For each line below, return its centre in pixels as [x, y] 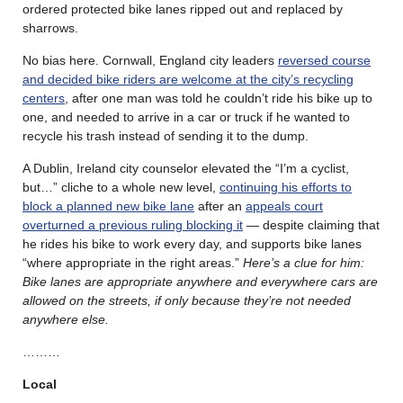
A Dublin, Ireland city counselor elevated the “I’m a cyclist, [186, 168]
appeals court [284, 206]
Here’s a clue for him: [304, 262]
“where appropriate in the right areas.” [133, 262]
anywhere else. [67, 319]
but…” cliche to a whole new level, [121, 187]
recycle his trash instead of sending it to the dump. [166, 135]
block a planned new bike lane [108, 206]
